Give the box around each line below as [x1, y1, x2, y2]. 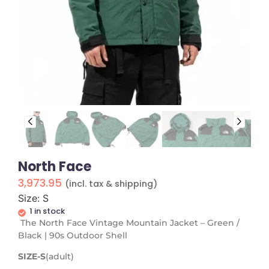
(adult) [46, 250, 74, 262]
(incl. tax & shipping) [65, 177, 157, 190]
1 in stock [29, 205, 65, 217]
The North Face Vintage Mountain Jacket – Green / [18, 217, 240, 228]
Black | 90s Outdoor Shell [18, 229, 127, 241]
